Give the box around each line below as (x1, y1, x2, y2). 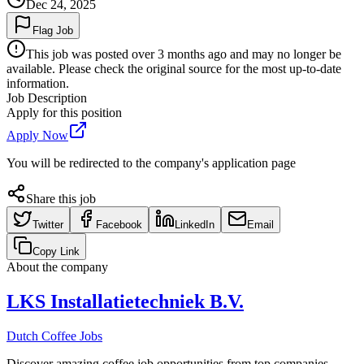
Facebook (96, 218, 142, 231)
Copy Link (32, 245, 80, 258)
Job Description (6, 90, 87, 105)
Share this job (26, 191, 96, 206)
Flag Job (32, 24, 73, 37)
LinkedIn (175, 218, 214, 231)
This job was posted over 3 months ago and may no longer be (26, 46, 341, 61)
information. (6, 76, 69, 90)
